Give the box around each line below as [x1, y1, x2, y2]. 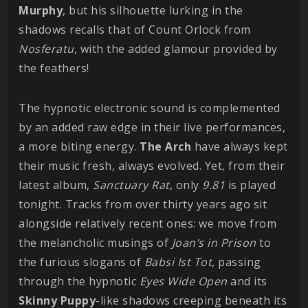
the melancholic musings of [19, 235, 168, 251]
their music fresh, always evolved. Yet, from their [19, 158, 285, 174]
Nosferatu [19, 41, 74, 57]
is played [225, 177, 276, 193]
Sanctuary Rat [93, 177, 170, 193]
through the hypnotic [19, 274, 136, 289]
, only [169, 177, 202, 193]
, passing [212, 254, 261, 270]
